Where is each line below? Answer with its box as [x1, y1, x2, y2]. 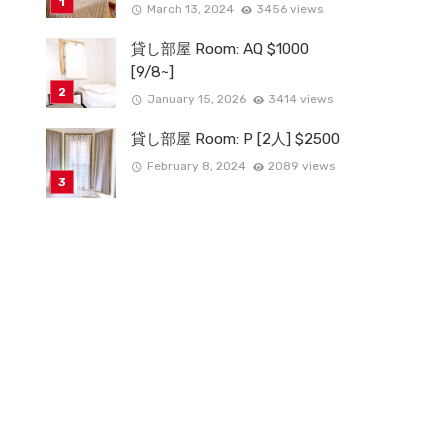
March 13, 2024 [146, 2, 234, 17]
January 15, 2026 [146, 92, 246, 107]
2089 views [268, 159, 336, 174]
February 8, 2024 [146, 159, 246, 174]
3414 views [268, 92, 334, 107]
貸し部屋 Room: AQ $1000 [131, 40, 309, 58]
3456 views [256, 2, 324, 17]
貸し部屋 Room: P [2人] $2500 [131, 130, 340, 148]
